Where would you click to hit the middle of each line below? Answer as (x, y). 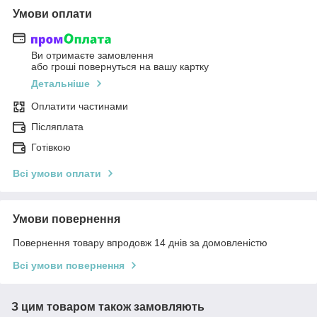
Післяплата (57, 126)
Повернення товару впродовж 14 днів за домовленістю (140, 242)
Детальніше (60, 83)
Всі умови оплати (57, 173)
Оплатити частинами (80, 106)
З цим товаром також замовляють (108, 306)
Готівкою (51, 147)
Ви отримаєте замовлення (92, 55)
